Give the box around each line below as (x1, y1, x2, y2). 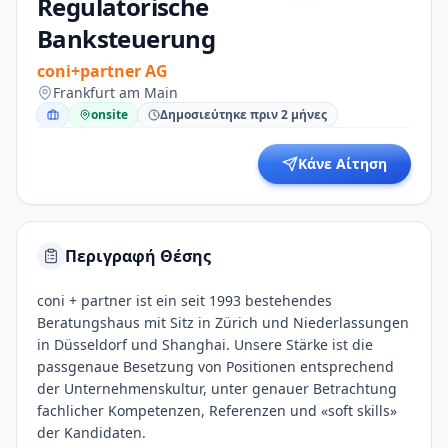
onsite (91, 106, 128, 123)
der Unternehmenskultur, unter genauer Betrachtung (37, 379, 397, 398)
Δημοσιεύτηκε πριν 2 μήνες (160, 106, 327, 123)
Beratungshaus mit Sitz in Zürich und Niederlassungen (37, 313, 409, 332)
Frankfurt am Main (53, 83, 178, 102)
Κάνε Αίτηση (298, 154, 387, 173)
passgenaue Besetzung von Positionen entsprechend (37, 357, 394, 376)
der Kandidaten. (37, 423, 146, 442)
